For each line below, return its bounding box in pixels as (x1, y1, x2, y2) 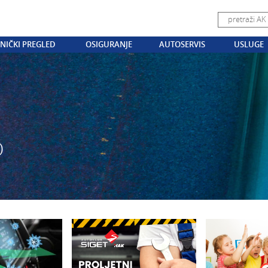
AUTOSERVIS (159, 39, 206, 50)
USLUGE (234, 39, 264, 50)
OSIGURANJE (86, 39, 133, 50)
